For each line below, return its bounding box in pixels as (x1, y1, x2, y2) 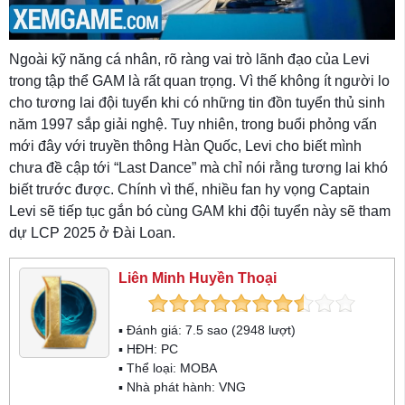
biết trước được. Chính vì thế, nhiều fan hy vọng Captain (9, 181, 370, 197)
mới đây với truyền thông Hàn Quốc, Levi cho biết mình (9, 137, 362, 154)
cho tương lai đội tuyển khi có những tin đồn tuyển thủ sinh (9, 94, 385, 110)
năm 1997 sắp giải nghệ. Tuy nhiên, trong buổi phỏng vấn (9, 116, 377, 132)
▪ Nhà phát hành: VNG (118, 379, 246, 394)
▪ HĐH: (118, 341, 161, 356)
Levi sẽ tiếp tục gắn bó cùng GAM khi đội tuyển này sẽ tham (9, 202, 391, 219)
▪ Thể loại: (118, 360, 180, 375)
